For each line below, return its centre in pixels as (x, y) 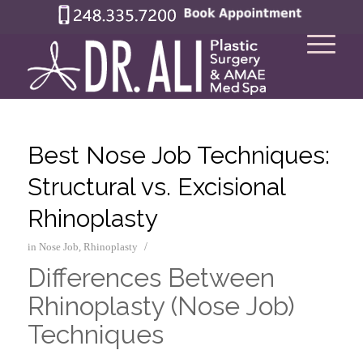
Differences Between (151, 278)
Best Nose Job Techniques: (178, 155)
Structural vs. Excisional (156, 187)
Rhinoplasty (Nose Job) (161, 306)
